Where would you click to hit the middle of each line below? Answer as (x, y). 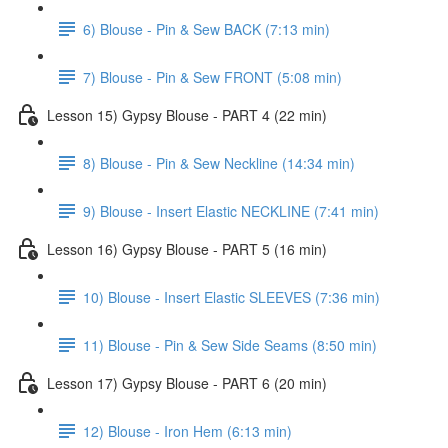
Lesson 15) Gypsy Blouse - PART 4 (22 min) (187, 114)
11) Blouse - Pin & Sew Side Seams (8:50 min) (230, 344)
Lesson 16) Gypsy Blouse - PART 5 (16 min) (187, 248)
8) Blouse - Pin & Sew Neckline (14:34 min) (219, 162)
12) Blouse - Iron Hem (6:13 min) (187, 430)
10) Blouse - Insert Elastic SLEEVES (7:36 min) (231, 296)
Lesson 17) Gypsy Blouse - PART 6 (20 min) (187, 382)
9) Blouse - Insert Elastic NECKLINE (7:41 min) (231, 210)
